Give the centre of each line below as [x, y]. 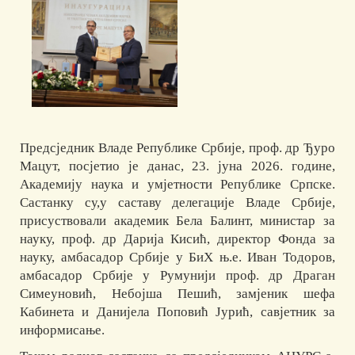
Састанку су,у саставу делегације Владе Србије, [177, 202]
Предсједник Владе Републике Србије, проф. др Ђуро [177, 147]
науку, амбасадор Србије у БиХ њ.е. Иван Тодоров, [177, 257]
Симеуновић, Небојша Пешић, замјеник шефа [177, 293]
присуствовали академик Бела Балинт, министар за [177, 220]
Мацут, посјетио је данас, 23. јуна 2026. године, [177, 166]
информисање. [63, 330]
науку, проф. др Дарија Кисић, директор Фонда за [177, 239]
